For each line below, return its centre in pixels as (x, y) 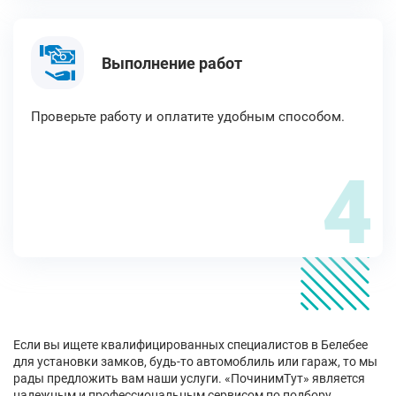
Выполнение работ (172, 63)
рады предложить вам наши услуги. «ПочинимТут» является (189, 378)
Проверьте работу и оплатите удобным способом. (188, 117)
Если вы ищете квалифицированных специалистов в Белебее (190, 345)
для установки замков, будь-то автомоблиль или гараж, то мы (195, 362)
